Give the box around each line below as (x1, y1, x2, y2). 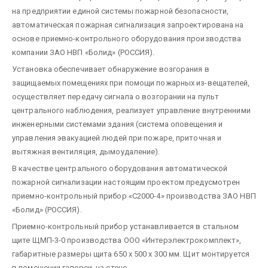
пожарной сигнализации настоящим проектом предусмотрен (12, 177, 240, 187)
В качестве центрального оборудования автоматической (12, 163, 228, 173)
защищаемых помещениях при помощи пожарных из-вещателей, (12, 78, 250, 87)
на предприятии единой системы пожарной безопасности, (12, 6, 229, 16)
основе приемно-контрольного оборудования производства (12, 33, 242, 43)
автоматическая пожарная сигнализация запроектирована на (12, 20, 244, 29)
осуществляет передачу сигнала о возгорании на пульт (12, 92, 220, 101)
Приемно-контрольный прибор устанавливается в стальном (12, 221, 239, 231)
